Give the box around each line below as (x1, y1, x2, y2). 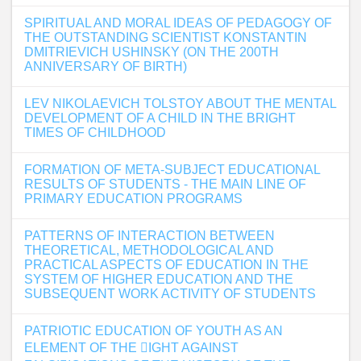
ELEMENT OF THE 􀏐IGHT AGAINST (24, 341, 239, 355)
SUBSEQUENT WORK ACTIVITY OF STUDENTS (24, 287, 316, 301)
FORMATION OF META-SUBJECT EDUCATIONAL (24, 163, 320, 176)
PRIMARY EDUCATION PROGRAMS (24, 192, 243, 205)
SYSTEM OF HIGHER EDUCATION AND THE (24, 272, 293, 286)
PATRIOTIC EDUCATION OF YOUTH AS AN (24, 324, 283, 338)
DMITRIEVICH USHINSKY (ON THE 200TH (24, 45, 279, 59)
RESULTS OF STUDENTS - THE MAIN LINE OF (24, 177, 306, 191)
